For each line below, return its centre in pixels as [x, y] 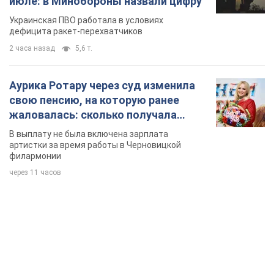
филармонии [35, 156]
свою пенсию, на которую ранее [94, 100]
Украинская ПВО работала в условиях [86, 20]
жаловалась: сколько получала [93, 115]
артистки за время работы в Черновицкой [95, 145]
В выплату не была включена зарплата [89, 134]
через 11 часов [35, 173]
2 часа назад [32, 49]
